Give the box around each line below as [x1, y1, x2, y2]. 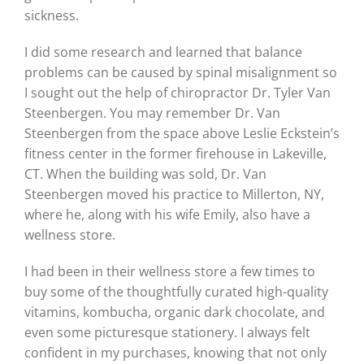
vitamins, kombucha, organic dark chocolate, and [24, 303, 325, 322]
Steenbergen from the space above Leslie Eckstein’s [24, 124, 340, 143]
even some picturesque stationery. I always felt [24, 323, 310, 342]
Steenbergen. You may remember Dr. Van [24, 104, 280, 123]
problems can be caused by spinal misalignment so [24, 63, 337, 82]
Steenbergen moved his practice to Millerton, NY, [24, 185, 324, 204]
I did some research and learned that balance [24, 43, 302, 62]
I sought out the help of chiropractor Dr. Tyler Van [24, 84, 331, 102]
